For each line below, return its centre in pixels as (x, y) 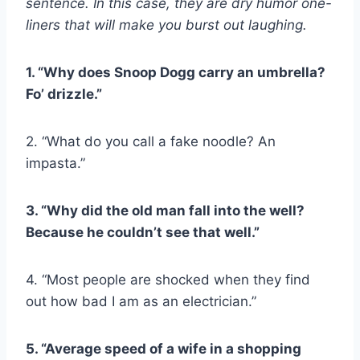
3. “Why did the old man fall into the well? (165, 211)
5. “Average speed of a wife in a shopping (164, 349)
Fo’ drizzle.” (64, 94)
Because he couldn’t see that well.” (143, 233)
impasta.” (55, 164)
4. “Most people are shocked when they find (168, 280)
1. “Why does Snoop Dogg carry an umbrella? (176, 73)
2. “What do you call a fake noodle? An (151, 142)
